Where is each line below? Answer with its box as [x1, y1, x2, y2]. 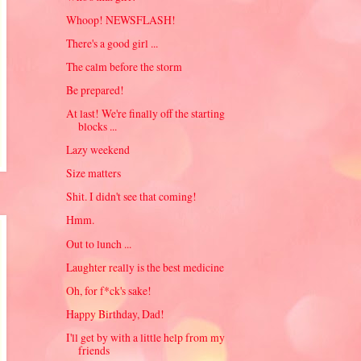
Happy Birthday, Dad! [66, 305, 165, 322]
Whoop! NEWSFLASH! [66, 11, 176, 27]
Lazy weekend [66, 142, 131, 158]
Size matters [66, 165, 122, 181]
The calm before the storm [66, 58, 183, 74]
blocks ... [78, 118, 118, 135]
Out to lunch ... [66, 235, 132, 251]
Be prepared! [66, 81, 125, 98]
